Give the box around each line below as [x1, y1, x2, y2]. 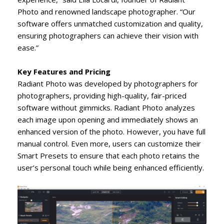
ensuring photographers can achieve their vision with [17, 30, 198, 41]
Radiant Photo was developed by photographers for [17, 78, 198, 89]
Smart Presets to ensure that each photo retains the [17, 150, 199, 161]
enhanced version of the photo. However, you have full [17, 126, 205, 137]
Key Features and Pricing [17, 66, 110, 77]
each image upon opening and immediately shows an [17, 114, 198, 125]
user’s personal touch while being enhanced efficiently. [17, 162, 204, 173]
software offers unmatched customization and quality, [17, 18, 203, 29]
